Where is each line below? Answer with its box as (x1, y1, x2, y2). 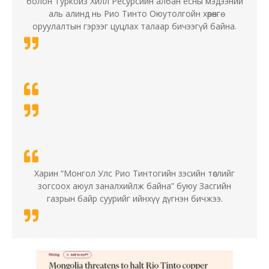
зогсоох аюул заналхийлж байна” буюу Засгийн (38, 180, 231, 192)
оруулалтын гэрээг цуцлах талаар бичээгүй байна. (32, 20, 237, 32)
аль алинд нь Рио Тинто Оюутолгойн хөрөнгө (49, 8, 220, 20)
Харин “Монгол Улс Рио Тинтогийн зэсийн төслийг (34, 168, 235, 180)
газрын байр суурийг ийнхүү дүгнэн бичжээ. (46, 193, 223, 205)
